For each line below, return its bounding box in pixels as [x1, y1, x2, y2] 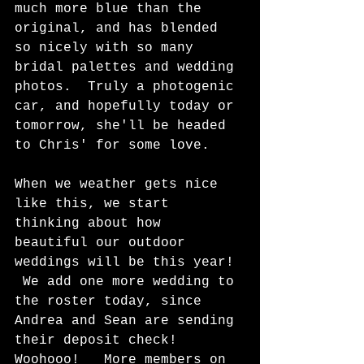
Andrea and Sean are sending [15, 314, 242, 328]
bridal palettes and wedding [15, 60, 242, 75]
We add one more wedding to [15, 275, 242, 289]
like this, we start [15, 197, 177, 211]
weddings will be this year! [15, 255, 242, 270]
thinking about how [15, 216, 177, 231]
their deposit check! [15, 333, 193, 348]
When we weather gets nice [15, 177, 226, 192]
